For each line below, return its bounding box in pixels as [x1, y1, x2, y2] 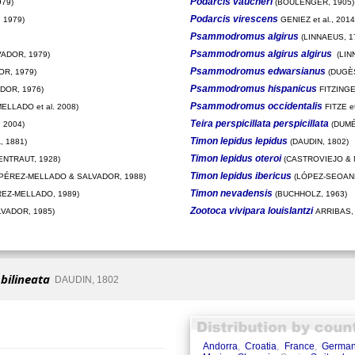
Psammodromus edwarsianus [189, 65, 326, 77]
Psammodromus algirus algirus [189, 48, 332, 59]
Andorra [202, 341, 238, 353]
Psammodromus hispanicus [189, 82, 317, 94]
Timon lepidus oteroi [189, 152, 281, 164]
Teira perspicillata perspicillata [189, 117, 329, 129]
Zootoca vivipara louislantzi [189, 204, 313, 216]
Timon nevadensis [189, 187, 273, 199]
